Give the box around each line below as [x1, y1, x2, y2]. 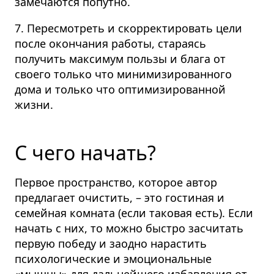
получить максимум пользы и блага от [15, 51, 226, 67]
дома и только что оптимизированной [15, 82, 226, 97]
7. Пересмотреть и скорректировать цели [15, 21, 242, 36]
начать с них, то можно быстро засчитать [15, 221, 243, 236]
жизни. [15, 97, 53, 113]
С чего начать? [15, 139, 156, 166]
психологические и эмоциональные [15, 251, 212, 267]
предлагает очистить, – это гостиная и [15, 190, 224, 206]
